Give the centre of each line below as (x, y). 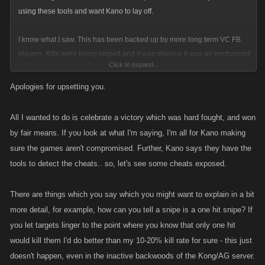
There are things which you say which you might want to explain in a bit (132, 194)
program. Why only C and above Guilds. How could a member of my (127, 68)
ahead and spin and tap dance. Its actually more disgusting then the (127, 96)
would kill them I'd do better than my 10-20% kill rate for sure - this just (131, 240)
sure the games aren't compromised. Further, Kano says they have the (131, 148)
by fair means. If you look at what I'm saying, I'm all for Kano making (128, 133)
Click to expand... (133, 64)
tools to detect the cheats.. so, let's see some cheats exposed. (118, 164)
